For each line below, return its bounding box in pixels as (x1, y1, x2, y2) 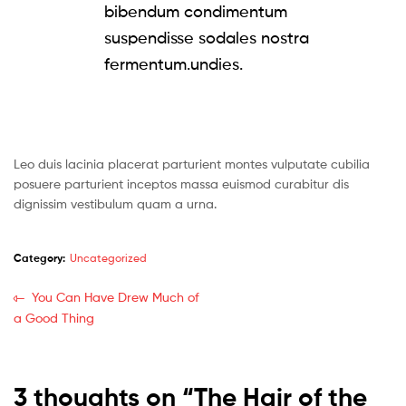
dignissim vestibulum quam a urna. (14, 195, 217, 211)
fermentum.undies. (104, 53, 243, 73)
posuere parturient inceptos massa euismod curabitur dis (14, 175, 349, 191)
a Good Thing (14, 310, 94, 326)
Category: (14, 251, 65, 266)
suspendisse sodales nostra (104, 27, 309, 47)
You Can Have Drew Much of (31, 288, 199, 304)
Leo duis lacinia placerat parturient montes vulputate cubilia (14, 155, 370, 171)
